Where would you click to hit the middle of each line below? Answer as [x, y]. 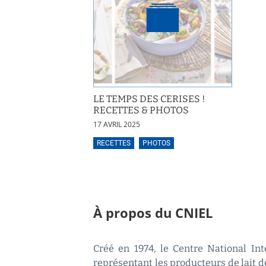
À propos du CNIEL [153, 213]
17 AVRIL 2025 [117, 124]
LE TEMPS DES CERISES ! [149, 99]
